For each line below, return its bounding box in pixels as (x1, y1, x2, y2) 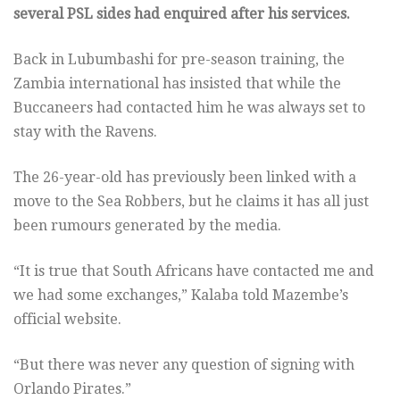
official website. (13, 310, 121, 328)
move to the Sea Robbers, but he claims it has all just (13, 192, 369, 210)
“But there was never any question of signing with (13, 355, 354, 373)
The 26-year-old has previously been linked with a (13, 168, 356, 186)
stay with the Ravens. (13, 122, 157, 140)
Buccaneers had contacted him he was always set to (13, 98, 365, 116)
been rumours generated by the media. (13, 216, 281, 234)
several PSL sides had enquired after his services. (13, 4, 350, 22)
